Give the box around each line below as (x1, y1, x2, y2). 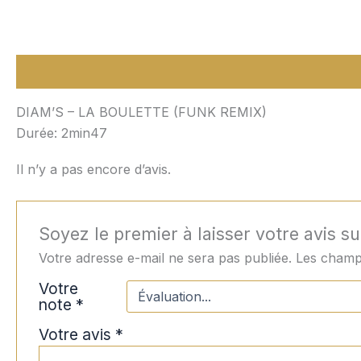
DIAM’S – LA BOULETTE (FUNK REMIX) (16, 104, 267, 121)
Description (16, 64, 85, 81)
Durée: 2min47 (16, 125, 107, 142)
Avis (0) (102, 64, 149, 81)
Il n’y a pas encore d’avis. (16, 161, 171, 178)
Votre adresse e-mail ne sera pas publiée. (38, 249, 292, 266)
